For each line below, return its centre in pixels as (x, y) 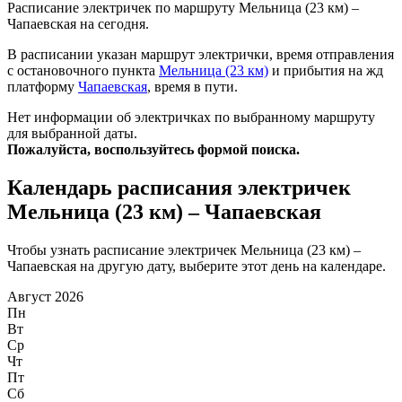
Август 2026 (45, 297)
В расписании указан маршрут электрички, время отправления (201, 55)
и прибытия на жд (326, 71)
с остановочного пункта (83, 71)
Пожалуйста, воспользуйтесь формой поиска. (153, 150)
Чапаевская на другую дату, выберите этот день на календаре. (197, 267)
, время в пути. (192, 87)
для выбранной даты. (72, 134)
